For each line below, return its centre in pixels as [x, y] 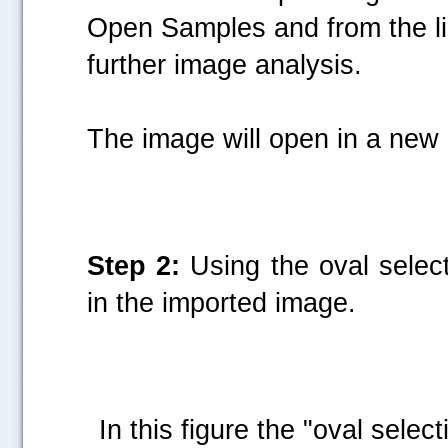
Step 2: [134, 265]
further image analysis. [224, 64]
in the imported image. [221, 302]
